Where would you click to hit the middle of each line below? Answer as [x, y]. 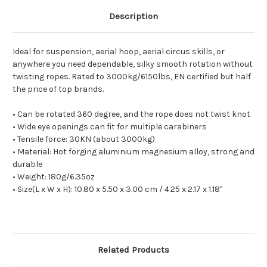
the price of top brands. [58, 89]
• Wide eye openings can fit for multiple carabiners [110, 127]
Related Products [133, 250]
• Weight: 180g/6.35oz [54, 177]
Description [133, 16]
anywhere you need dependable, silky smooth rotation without [133, 64]
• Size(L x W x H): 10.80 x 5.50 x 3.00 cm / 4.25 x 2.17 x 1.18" [117, 190]
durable [27, 164]
